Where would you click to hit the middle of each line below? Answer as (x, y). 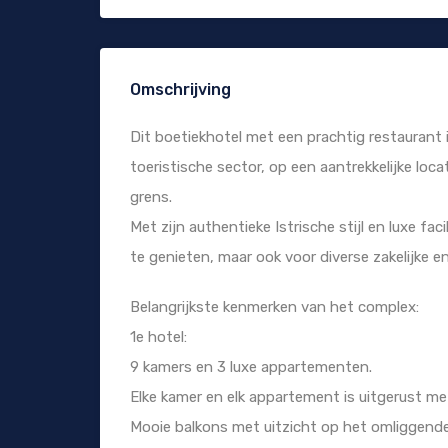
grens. (151, 197)
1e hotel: (158, 337)
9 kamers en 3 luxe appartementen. (251, 367)
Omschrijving (180, 90)
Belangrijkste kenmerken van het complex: (274, 307)
